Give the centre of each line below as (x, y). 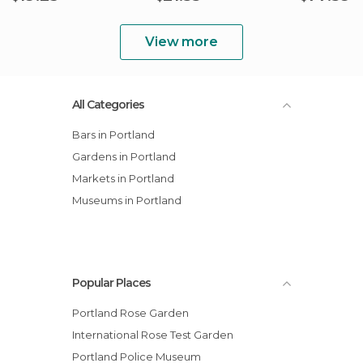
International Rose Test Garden (154, 335)
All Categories (108, 105)
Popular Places (111, 283)
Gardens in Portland (128, 156)
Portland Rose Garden (134, 313)
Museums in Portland (132, 200)
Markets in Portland (128, 178)
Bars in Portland (117, 135)
